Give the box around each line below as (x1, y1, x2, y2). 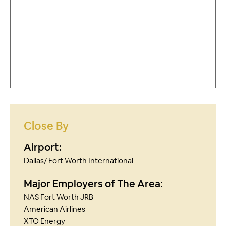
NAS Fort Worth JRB (24, 192, 93, 202)
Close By (24, 119, 69, 133)
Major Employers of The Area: (24, 177, 163, 191)
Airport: (24, 141, 62, 154)
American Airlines (24, 204, 85, 214)
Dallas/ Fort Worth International (24, 156, 133, 166)
